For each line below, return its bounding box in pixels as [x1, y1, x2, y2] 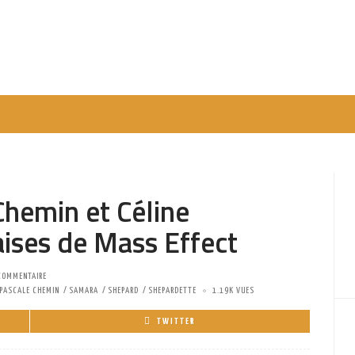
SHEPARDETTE [148, 286, 197, 295]
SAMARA [69, 286, 98, 295]
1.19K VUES [212, 286, 254, 295]
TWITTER [156, 317, 196, 326]
